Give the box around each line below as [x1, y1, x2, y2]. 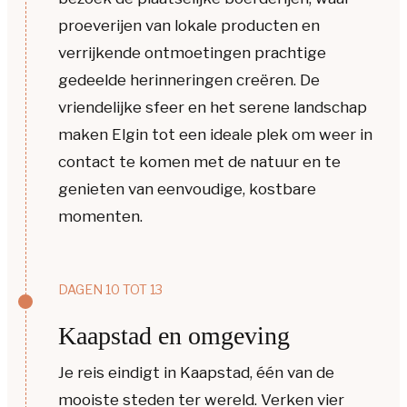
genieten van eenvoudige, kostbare [58, 179, 316, 198]
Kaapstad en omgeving [58, 322, 290, 351]
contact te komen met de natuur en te [58, 152, 341, 171]
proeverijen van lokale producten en [58, 15, 320, 35]
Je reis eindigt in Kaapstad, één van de [58, 363, 334, 382]
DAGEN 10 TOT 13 [58, 282, 163, 298]
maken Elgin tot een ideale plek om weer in [58, 124, 372, 144]
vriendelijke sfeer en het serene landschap [58, 97, 367, 116]
